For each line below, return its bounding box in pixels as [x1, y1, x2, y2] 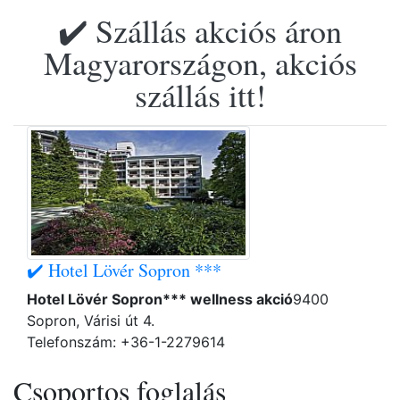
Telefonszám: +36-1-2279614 [27, 333, 225, 351]
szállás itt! [134, 73, 266, 116]
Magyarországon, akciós [43, 41, 357, 84]
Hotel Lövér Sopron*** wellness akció [27, 290, 293, 308]
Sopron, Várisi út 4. [27, 312, 159, 329]
